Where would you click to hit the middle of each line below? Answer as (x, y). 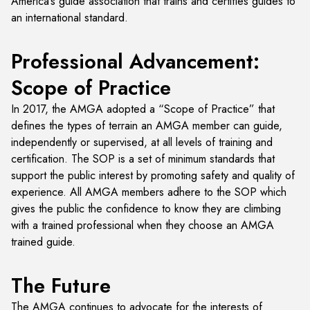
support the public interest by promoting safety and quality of (153, 175)
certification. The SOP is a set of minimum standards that (143, 159)
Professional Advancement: (135, 62)
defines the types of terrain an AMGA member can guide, (147, 126)
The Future (61, 286)
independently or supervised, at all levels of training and (142, 142)
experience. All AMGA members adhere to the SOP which (149, 192)
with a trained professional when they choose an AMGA (143, 225)
